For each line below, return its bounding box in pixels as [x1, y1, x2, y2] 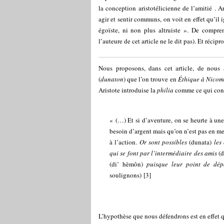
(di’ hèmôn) [109, 159, 143, 168]
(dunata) [189, 137, 214, 146]
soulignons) [109, 170, 141, 179]
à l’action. [109, 137, 139, 146]
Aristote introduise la [98, 85, 157, 94]
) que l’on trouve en [123, 74, 178, 83]
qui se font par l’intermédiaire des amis [109, 148, 217, 157]
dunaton [100, 74, 123, 83]
